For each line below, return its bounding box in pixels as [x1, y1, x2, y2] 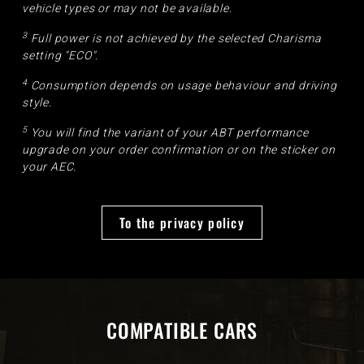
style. [22, 96, 52, 110]
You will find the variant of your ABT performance [27, 126, 309, 140]
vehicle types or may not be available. [22, 2, 232, 15]
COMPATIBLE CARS [106, 315, 258, 345]
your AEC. [22, 160, 77, 174]
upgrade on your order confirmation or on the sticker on [22, 143, 336, 157]
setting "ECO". [22, 49, 99, 63]
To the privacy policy [119, 213, 245, 233]
